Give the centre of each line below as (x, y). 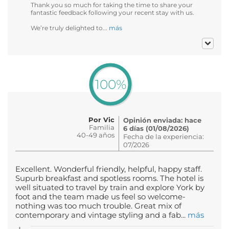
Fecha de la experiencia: (164, 136)
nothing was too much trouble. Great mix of (98, 206)
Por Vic (101, 119)
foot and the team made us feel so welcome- (100, 197)
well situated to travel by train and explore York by (110, 187)
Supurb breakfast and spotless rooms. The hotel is (109, 178)
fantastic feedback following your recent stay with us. (112, 12)
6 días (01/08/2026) (156, 128)
